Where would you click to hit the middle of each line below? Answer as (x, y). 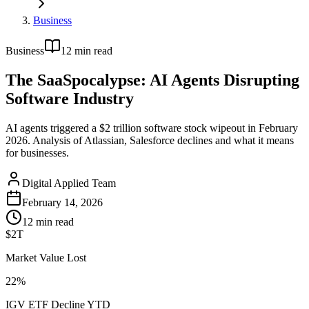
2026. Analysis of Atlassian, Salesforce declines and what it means (150, 140)
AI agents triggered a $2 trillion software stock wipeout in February (152, 128)
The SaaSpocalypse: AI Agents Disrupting (152, 80)
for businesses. (37, 152)
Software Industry (70, 98)
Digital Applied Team (69, 183)
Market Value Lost (46, 257)
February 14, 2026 (62, 202)
